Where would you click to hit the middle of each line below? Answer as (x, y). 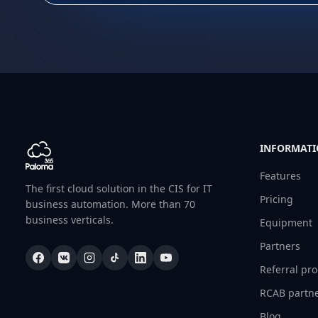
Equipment (286, 223)
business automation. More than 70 (110, 204)
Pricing (276, 199)
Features (280, 176)
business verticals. (70, 220)
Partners (280, 246)
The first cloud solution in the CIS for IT (119, 188)
